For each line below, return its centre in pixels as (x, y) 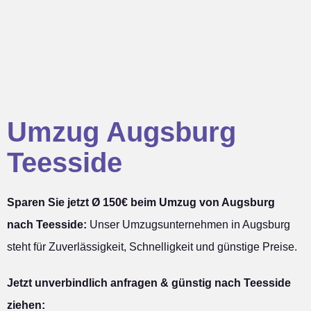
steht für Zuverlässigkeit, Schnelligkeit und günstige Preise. (152, 247)
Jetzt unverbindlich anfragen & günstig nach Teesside (149, 283)
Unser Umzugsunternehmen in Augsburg (188, 225)
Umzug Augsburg (121, 132)
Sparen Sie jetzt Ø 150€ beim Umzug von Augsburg (141, 203)
